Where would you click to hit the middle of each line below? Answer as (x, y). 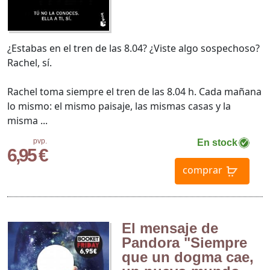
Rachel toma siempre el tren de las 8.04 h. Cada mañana (134, 91)
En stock (217, 142)
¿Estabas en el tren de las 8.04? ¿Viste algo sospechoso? (133, 48)
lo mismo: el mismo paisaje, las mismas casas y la (119, 106)
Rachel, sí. (30, 62)
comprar (202, 170)
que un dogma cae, (187, 257)
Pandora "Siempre (184, 242)
